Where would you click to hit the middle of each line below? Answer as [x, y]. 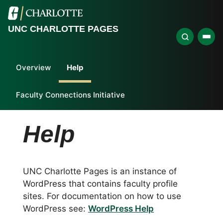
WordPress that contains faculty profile [100, 184]
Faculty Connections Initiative [70, 95]
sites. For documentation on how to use [102, 196]
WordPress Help [121, 209]
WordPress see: [56, 209]
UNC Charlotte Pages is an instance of [100, 171]
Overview [33, 67]
